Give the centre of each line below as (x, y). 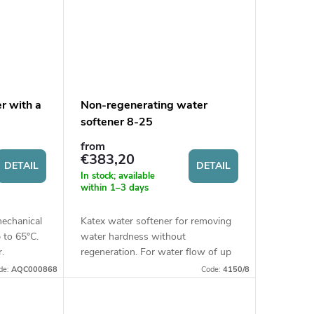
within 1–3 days (114, 187)
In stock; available (117, 176)
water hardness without (133, 236)
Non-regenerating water (144, 105)
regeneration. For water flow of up (156, 252)
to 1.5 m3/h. (107, 267)
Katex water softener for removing (156, 221)
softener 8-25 (116, 122)
